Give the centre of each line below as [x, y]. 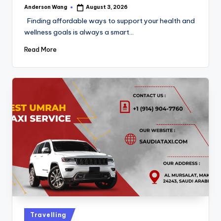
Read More [40, 50]
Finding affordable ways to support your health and [110, 20]
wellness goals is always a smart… [79, 32]
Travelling [49, 215]
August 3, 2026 [107, 7]
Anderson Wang [46, 7]
